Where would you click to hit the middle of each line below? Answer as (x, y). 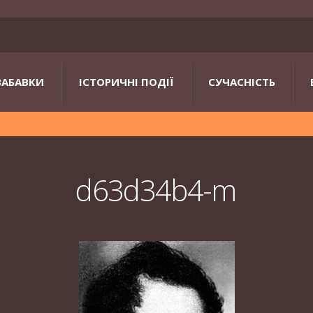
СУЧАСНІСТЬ (242, 82)
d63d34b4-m (156, 190)
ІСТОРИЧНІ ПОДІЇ (126, 82)
